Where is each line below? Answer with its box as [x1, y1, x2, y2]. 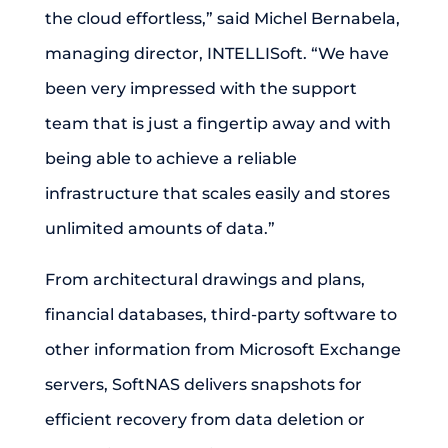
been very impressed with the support [44, 79, 357, 98]
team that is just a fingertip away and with [44, 114, 391, 133]
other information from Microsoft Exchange [44, 340, 401, 359]
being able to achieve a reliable [44, 149, 297, 168]
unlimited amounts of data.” [44, 219, 275, 238]
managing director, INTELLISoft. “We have [44, 44, 389, 63]
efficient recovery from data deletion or [44, 410, 365, 429]
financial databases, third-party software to [44, 305, 397, 324]
